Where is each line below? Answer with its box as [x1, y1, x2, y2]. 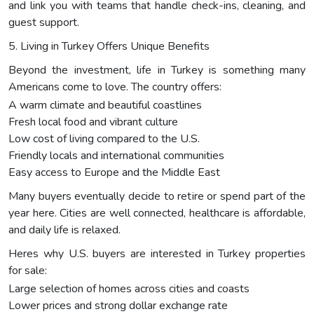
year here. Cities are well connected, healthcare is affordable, [8, 205, 306, 221]
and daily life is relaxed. [8, 221, 121, 238]
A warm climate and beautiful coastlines [8, 97, 202, 113]
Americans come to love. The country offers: [8, 78, 221, 95]
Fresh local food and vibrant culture [8, 114, 178, 130]
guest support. [8, 14, 79, 30]
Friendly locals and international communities [8, 147, 224, 163]
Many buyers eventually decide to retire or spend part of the [8, 188, 306, 204]
